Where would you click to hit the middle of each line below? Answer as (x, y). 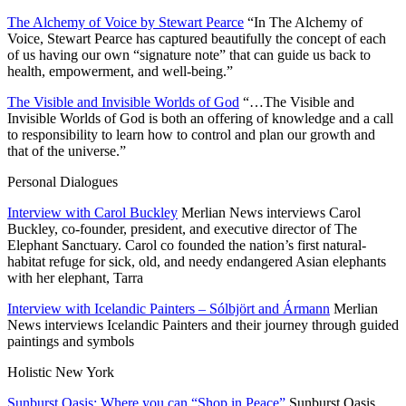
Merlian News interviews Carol (271, 212)
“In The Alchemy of (303, 22)
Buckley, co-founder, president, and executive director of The (182, 228)
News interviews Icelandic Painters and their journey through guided (203, 324)
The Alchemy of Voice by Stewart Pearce (126, 22)
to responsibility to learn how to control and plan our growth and (191, 134)
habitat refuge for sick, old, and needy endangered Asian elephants (197, 261)
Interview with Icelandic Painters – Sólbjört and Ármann (169, 308)
